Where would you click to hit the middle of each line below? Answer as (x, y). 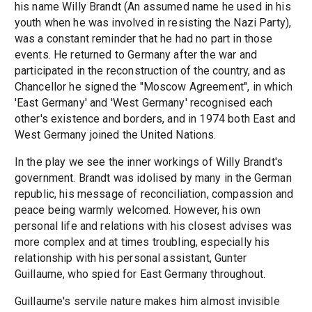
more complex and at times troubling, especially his (142, 242)
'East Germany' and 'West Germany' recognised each (143, 102)
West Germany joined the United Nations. (115, 134)
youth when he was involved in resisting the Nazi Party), (153, 22)
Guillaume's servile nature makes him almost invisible (147, 301)
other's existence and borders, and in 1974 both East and (155, 118)
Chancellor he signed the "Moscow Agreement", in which (153, 86)
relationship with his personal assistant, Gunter (130, 258)
